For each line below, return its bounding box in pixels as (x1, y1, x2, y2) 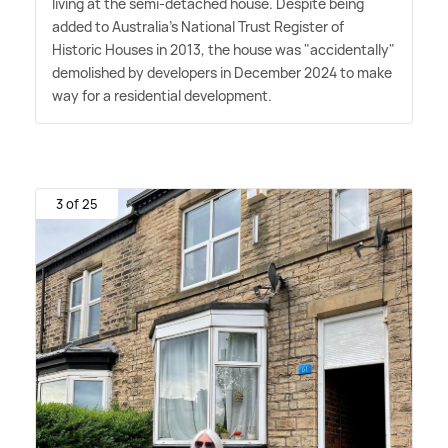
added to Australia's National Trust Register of (52, 17, 344, 37)
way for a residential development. (52, 86, 272, 106)
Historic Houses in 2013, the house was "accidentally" (52, 40, 395, 60)
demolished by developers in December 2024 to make (52, 63, 392, 83)
